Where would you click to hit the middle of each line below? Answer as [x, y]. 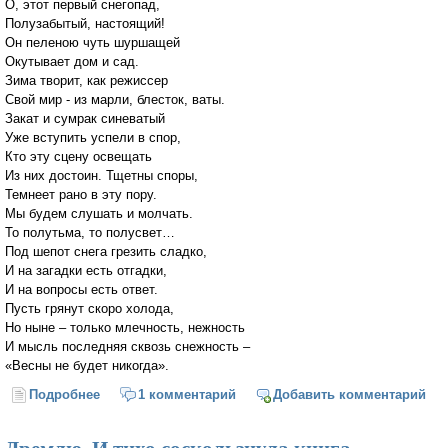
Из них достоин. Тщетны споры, [101, 176]
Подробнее [65, 395]
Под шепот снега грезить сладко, [106, 252]
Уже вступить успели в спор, [93, 138]
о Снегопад [136, 395]
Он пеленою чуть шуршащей [92, 43]
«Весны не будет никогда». [87, 366]
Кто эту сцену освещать [78, 157]
